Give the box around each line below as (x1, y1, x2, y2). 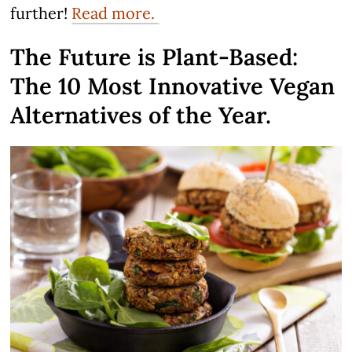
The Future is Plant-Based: (10, 42, 299, 71)
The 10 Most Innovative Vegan (10, 71, 335, 101)
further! (10, 2, 72, 23)
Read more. (71, 2, 159, 23)
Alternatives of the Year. (10, 100, 272, 130)
